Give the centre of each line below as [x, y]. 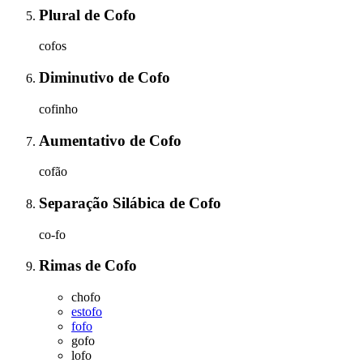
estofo [87, 312]
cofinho [58, 109]
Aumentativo [84, 140]
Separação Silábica [104, 203]
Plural [62, 15]
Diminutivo [79, 78]
